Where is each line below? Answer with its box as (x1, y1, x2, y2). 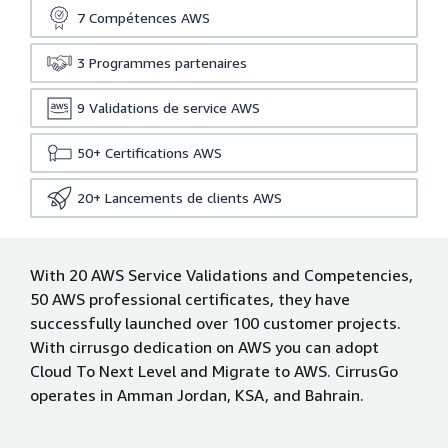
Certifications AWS (105, 144, 222, 161)
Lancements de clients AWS (105, 189, 282, 206)
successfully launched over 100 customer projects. (30, 313, 401, 333)
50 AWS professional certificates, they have (30, 289, 350, 309)
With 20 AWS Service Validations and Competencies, (30, 265, 413, 285)
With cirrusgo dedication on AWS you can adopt (30, 337, 379, 357)
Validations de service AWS (89, 99, 260, 116)
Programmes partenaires (89, 54, 247, 71)
